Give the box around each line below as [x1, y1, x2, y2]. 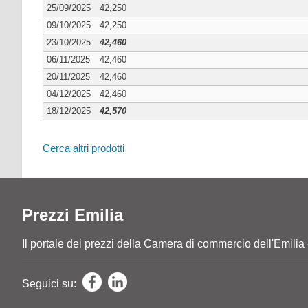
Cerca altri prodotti [43, 142, 124, 154]
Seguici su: [22, 277, 79, 289]
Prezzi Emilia [22, 205, 123, 224]
